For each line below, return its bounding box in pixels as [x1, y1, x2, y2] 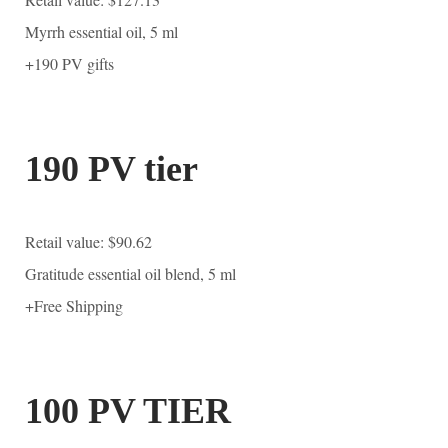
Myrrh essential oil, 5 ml [25, 20, 178, 42]
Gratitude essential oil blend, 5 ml [25, 262, 236, 284]
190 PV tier [25, 148, 198, 189]
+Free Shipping [25, 294, 123, 316]
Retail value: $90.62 [25, 230, 152, 252]
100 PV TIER [25, 390, 231, 431]
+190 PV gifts [25, 52, 114, 74]
